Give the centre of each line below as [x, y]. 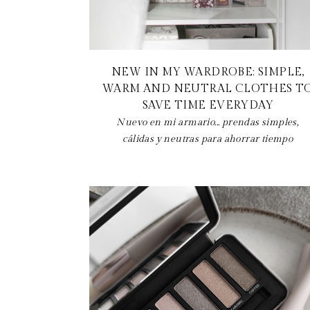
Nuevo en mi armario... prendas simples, [208, 122]
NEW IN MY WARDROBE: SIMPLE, [208, 72]
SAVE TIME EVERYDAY [208, 105]
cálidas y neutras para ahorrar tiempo [208, 139]
